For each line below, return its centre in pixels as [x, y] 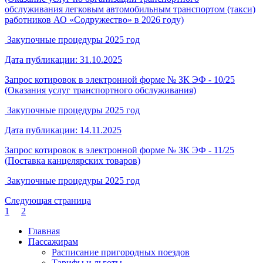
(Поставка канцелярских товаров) [73, 160]
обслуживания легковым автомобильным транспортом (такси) [130, 9]
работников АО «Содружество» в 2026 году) [94, 19]
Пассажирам [53, 241]
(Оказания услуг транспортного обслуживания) [100, 90]
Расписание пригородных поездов [121, 252]
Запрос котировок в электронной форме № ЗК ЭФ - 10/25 [120, 79]
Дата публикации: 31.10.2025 [63, 59]
